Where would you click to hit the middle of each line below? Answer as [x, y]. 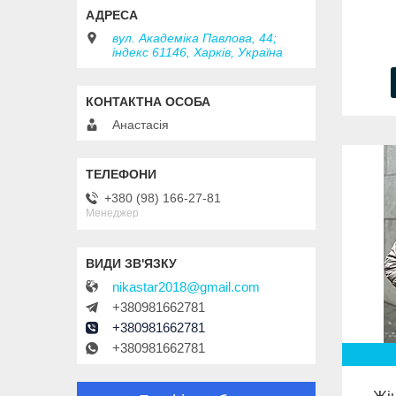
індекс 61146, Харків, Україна [198, 53]
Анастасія [141, 125]
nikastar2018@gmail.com [186, 287]
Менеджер [112, 213]
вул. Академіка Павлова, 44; [194, 38]
